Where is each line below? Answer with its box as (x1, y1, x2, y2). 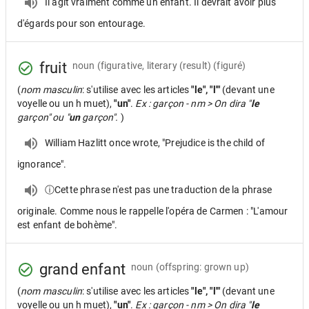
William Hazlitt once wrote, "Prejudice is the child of (45, 137, 266, 148)
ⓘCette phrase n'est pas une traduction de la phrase (45, 183, 272, 195)
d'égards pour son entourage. (17, 18, 146, 29)
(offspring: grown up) (155, 261, 249, 272)
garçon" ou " (17, 112, 69, 123)
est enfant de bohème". (17, 219, 118, 230)
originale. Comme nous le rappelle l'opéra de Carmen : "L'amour (17, 206, 288, 217)
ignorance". (17, 159, 67, 170)
